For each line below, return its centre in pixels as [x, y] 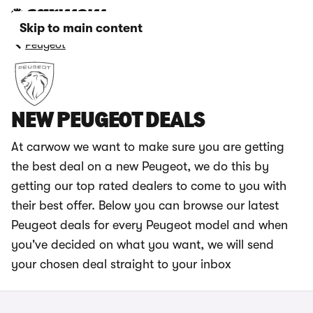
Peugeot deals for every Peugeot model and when [150, 225]
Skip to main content [81, 28]
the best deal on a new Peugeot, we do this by [140, 166]
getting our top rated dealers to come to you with [149, 186]
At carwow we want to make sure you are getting [148, 147]
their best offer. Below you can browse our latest [145, 205]
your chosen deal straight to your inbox [121, 264]
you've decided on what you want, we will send [143, 245]
